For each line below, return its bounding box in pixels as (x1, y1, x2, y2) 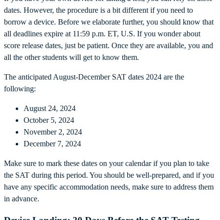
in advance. (4, 194, 39, 203)
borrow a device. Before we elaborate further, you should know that (4, 17, 214, 26)
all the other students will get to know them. (4, 53, 139, 61)
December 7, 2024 (24, 139, 81, 148)
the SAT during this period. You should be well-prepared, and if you (4, 170, 214, 179)
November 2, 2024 (24, 127, 82, 136)
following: (4, 84, 36, 93)
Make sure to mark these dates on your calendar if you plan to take (4, 159, 209, 167)
